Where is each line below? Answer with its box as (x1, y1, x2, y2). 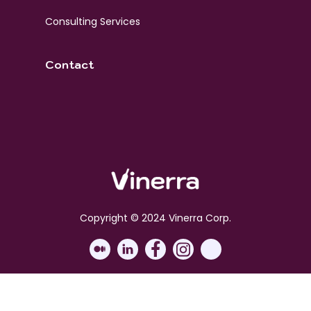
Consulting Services (44, 14, 140, 28)
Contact (44, 57, 94, 72)
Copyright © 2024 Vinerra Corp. (80, 210, 231, 225)
